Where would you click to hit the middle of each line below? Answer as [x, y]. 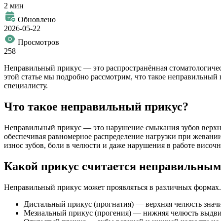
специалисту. [26, 86]
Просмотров [37, 42]
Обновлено [36, 20]
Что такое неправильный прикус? [96, 106]
